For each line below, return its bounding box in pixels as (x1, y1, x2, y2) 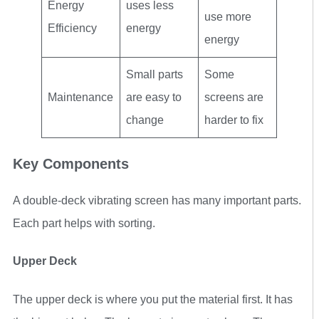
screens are (204, 90, 263, 103)
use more (204, 10, 251, 23)
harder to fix (204, 113, 263, 126)
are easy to (126, 90, 182, 103)
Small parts (126, 68, 183, 80)
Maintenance (48, 90, 113, 103)
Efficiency (48, 21, 97, 34)
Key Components (13, 155, 129, 172)
